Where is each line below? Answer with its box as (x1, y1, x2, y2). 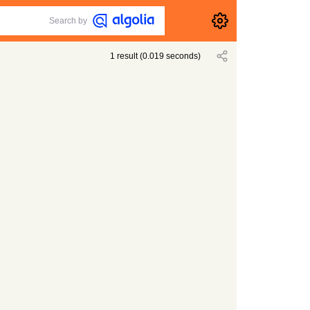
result (117, 51, 138, 61)
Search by (49, 16, 88, 26)
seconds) (164, 51, 201, 61)
